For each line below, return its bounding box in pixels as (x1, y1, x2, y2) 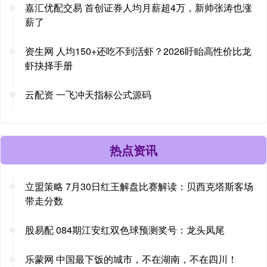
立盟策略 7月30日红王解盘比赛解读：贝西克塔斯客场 (25, 179, 253, 193)
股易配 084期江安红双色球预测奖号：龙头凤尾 (25, 222, 225, 237)
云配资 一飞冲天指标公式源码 (25, 87, 151, 101)
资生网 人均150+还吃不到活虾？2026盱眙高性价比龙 (25, 44, 252, 58)
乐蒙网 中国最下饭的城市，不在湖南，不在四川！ (25, 252, 237, 266)
